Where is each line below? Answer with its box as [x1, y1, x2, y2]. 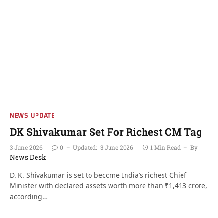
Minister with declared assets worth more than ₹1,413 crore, [10, 181, 207, 190]
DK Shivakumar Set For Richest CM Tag [10, 125, 202, 139]
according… [10, 192, 48, 201]
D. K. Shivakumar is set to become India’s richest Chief [10, 170, 186, 180]
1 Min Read [150, 144, 181, 151]
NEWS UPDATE [10, 110, 55, 121]
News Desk [10, 152, 46, 162]
